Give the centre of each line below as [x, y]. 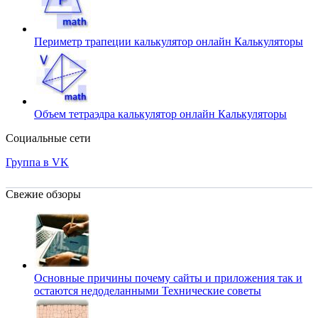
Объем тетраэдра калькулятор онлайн [126, 114]
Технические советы [212, 290]
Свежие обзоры [43, 194]
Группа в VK [37, 162]
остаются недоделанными [98, 290]
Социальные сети [48, 138]
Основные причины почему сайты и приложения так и [168, 278]
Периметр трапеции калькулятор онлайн [134, 41]
